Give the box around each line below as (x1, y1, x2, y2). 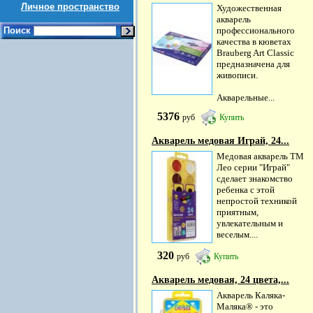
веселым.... (217, 229, 258, 240)
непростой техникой (217, 196, 297, 207)
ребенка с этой (217, 184, 275, 196)
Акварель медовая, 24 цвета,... (152, 275, 289, 286)
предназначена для (217, 59, 290, 69)
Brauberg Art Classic (217, 48, 294, 58)
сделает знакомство (217, 173, 293, 184)
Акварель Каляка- (217, 290, 285, 301)
